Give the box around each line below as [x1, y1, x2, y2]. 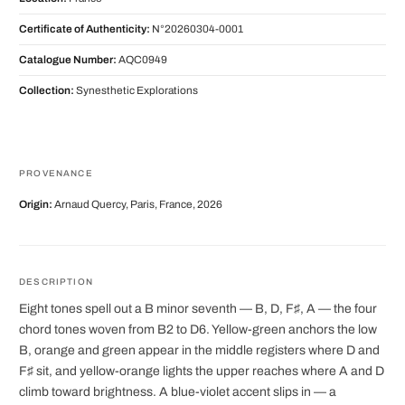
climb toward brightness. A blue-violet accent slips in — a [19, 385, 336, 400]
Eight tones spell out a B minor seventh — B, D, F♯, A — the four [19, 302, 377, 316]
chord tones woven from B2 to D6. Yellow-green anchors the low [19, 323, 377, 337]
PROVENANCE [19, 168, 93, 179]
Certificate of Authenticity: [19, 24, 150, 35]
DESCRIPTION [19, 277, 93, 287]
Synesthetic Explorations [74, 85, 198, 97]
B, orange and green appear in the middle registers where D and [19, 344, 380, 358]
